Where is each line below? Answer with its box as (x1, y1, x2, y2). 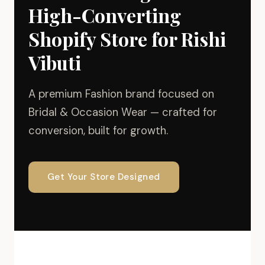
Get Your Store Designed (47, 171, 160, 183)
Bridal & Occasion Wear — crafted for (28, 105, 217, 119)
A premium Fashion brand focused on (28, 87, 214, 101)
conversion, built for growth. (28, 124, 168, 138)
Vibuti (28, 50, 81, 75)
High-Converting (28, 2, 181, 28)
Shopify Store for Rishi (28, 26, 226, 51)
